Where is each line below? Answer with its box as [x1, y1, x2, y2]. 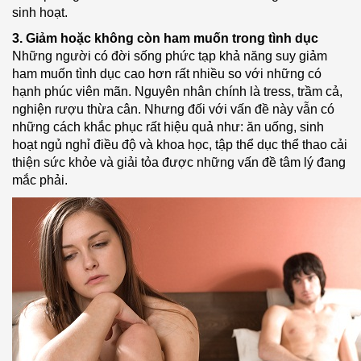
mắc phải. [12, 173, 68, 187]
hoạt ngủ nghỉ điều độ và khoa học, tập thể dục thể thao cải [12, 138, 347, 151]
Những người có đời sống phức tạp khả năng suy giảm [12, 49, 327, 63]
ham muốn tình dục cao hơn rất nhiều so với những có [12, 67, 322, 81]
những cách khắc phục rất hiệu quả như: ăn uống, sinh [12, 120, 324, 134]
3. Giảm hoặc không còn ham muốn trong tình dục [12, 31, 318, 45]
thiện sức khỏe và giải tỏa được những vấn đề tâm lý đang [12, 156, 346, 169]
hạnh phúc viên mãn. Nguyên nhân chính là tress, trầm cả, [12, 85, 342, 98]
